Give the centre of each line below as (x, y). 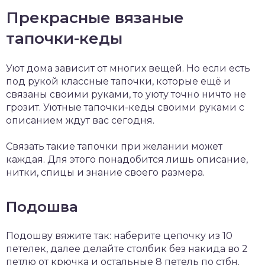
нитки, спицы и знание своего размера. (105, 173)
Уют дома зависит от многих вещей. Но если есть (128, 69)
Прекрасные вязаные (95, 18)
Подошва (42, 207)
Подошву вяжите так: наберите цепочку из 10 (119, 236)
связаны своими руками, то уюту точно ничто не (126, 95)
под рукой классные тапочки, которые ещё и (118, 82)
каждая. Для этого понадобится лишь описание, (127, 160)
